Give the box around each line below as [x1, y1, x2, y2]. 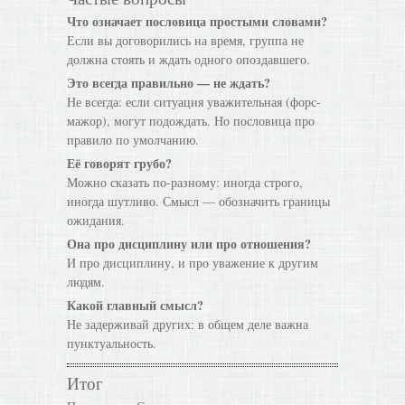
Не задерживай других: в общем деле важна [67, 316, 308, 333]
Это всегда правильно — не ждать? [67, 73, 270, 92]
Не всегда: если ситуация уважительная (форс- [67, 93, 321, 110]
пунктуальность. [67, 334, 156, 352]
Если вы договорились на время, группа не [67, 32, 304, 49]
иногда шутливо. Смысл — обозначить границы [67, 193, 330, 210]
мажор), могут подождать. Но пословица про [67, 112, 315, 129]
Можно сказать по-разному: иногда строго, [67, 174, 303, 191]
